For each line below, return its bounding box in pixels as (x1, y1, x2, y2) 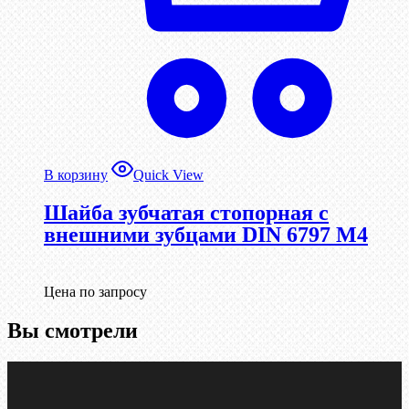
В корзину (44, 167, 108, 184)
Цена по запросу (44, 284, 147, 300)
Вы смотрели (7, 319, 138, 343)
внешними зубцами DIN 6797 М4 (44, 223, 368, 247)
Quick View (133, 167, 204, 184)
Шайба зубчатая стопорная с (44, 201, 329, 225)
